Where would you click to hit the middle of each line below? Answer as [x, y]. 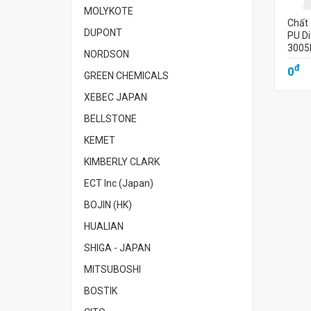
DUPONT [103, 33]
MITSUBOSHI [112, 269]
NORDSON [107, 54]
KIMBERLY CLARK [122, 162]
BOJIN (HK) [108, 205]
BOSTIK [101, 291]
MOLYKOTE [109, 11]
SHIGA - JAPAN [117, 248]
